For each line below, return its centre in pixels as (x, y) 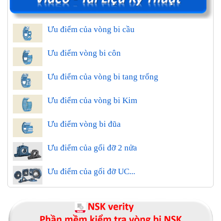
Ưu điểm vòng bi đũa (84, 124)
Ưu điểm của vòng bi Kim (92, 100)
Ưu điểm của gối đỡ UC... (91, 171)
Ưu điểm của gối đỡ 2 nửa (92, 147)
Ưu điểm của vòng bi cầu (91, 29)
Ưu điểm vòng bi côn (84, 53)
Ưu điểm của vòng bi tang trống (103, 76)
